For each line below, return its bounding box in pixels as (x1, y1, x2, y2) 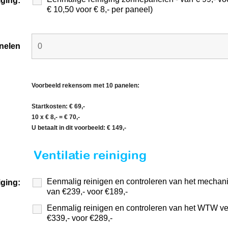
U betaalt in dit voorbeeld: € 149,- (32, 124, 126, 131)
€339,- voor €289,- (47, 214, 112, 222)
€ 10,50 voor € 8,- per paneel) (47, 5, 153, 14)
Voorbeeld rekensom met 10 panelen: (32, 82, 141, 89)
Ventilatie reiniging (33, 148, 147, 162)
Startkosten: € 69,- (32, 103, 87, 110)
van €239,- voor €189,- (47, 187, 128, 196)
